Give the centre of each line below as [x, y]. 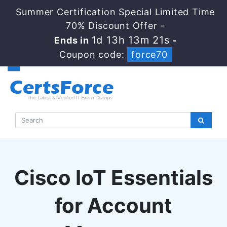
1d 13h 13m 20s [130, 40]
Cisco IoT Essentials [113, 178]
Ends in [72, 40]
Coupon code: [93, 54]
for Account [113, 205]
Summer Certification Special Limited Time [116, 12]
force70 [149, 54]
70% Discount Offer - [116, 26]
